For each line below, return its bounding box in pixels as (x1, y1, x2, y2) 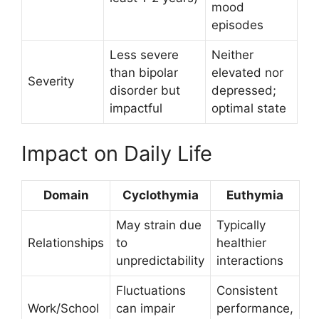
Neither (211, 47, 253, 62)
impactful (110, 100, 162, 115)
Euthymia (226, 188, 283, 202)
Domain (43, 188, 89, 202)
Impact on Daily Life (21, 141, 212, 166)
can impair (116, 301, 175, 315)
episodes (211, 17, 263, 32)
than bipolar (110, 65, 178, 80)
